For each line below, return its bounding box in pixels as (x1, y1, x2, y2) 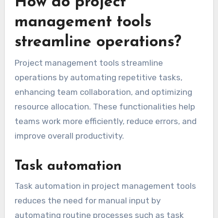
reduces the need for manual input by (14, 195, 161, 205)
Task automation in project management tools (14, 181, 196, 191)
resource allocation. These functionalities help (14, 102, 195, 112)
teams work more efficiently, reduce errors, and (14, 116, 197, 127)
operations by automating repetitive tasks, (14, 73, 182, 83)
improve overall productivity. (14, 131, 124, 141)
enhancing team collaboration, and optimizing (14, 87, 192, 97)
